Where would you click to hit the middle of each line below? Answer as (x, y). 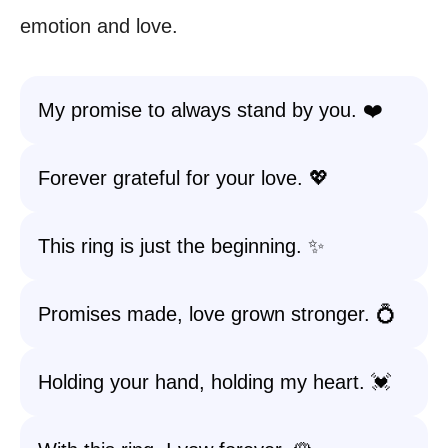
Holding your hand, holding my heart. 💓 (214, 382)
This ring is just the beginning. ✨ (181, 246)
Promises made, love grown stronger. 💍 (217, 314)
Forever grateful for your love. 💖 (183, 178)
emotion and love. (99, 26)
